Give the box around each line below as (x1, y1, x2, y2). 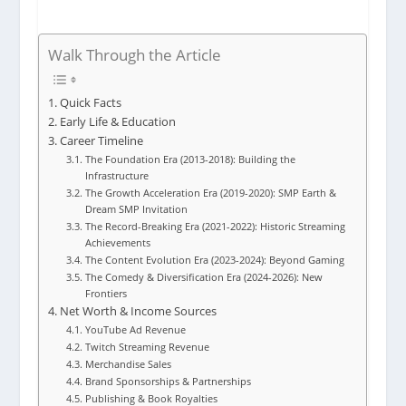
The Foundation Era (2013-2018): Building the (84, 152, 295, 167)
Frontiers (84, 286, 127, 301)
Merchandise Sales (84, 357, 171, 372)
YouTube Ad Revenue (84, 323, 186, 337)
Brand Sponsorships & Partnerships (84, 374, 251, 389)
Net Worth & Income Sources (59, 304, 217, 320)
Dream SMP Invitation (84, 202, 188, 217)
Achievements (84, 236, 150, 250)
